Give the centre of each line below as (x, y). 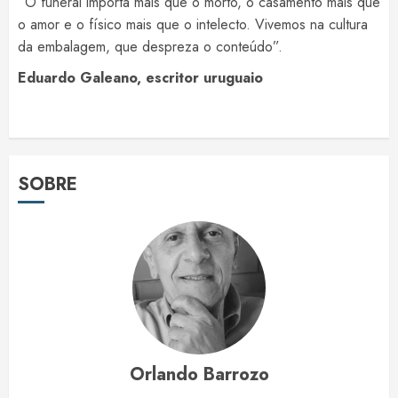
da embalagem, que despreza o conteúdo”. (150, 47)
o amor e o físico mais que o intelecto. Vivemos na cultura (193, 25)
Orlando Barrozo (199, 375)
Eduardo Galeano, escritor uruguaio (140, 78)
